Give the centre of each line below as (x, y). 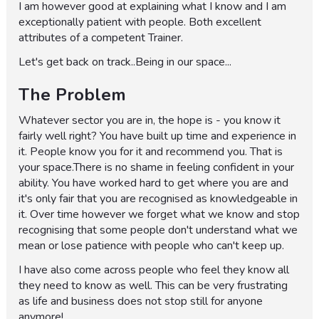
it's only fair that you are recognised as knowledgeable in (158, 199)
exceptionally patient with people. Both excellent (140, 22)
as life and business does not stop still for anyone (141, 302)
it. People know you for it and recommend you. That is (151, 152)
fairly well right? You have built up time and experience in (158, 136)
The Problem (73, 95)
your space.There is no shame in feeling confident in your (157, 168)
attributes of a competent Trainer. (101, 38)
